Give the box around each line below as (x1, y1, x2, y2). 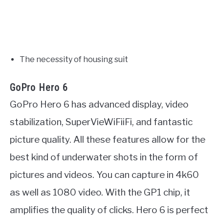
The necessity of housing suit (20, 54, 128, 64)
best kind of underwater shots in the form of (10, 151, 198, 163)
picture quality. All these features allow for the (10, 133, 205, 145)
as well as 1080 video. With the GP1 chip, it (10, 186, 190, 198)
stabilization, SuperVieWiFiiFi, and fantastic (10, 116, 193, 128)
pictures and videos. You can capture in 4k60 (10, 169, 199, 180)
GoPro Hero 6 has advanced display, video (10, 98, 189, 110)
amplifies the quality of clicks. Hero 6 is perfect (10, 204, 208, 216)
